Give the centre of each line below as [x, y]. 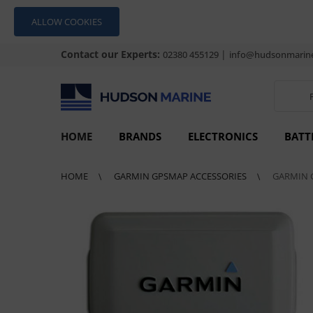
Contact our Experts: [112, 54]
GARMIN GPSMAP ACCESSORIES [181, 176]
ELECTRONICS [223, 136]
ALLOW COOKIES [67, 22]
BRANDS [140, 136]
